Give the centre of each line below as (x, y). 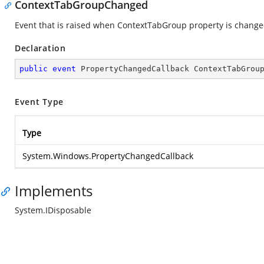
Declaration (40, 48)
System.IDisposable (53, 210)
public (34, 69)
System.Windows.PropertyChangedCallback (108, 156)
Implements (54, 191)
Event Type (39, 102)
